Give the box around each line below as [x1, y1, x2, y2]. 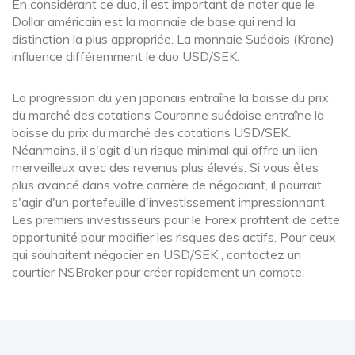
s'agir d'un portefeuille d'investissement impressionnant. [12, 194, 327, 210]
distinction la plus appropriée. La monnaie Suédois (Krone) [12, 31, 334, 47]
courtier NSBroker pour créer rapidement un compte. [12, 264, 304, 280]
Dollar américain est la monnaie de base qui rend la [12, 13, 296, 29]
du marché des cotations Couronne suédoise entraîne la [12, 107, 324, 123]
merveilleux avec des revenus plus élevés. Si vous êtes [12, 159, 319, 175]
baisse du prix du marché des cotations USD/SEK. [12, 124, 291, 140]
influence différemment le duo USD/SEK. [12, 48, 239, 64]
